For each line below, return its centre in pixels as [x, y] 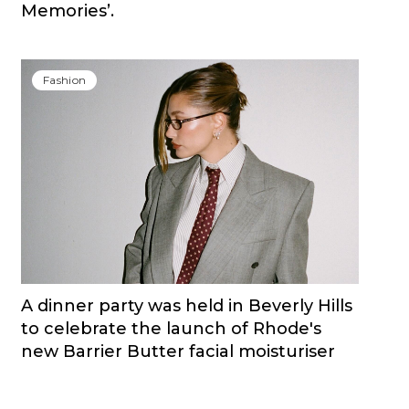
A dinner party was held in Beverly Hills [186, 306]
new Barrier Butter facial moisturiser [178, 352]
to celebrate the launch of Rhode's [171, 329]
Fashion [64, 79]
